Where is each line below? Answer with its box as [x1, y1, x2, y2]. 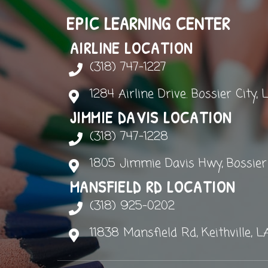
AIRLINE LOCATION [70, 36, 193, 59]
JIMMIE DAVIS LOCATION [70, 106, 232, 128]
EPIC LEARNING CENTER [66, 11, 230, 35]
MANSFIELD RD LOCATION [70, 175, 236, 197]
